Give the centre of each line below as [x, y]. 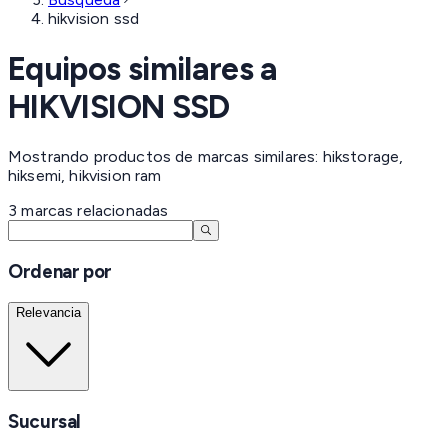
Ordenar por [60, 271]
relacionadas [121, 211]
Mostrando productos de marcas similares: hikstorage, [206, 157]
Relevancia [49, 312]
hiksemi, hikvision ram [85, 176]
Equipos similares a [143, 68]
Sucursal [45, 421]
